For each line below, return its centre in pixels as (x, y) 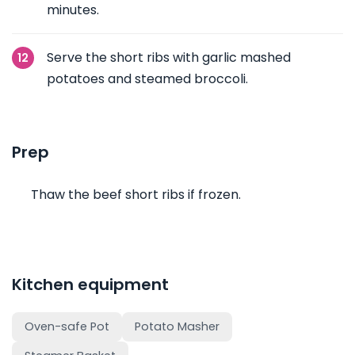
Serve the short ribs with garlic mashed (169, 57)
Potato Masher (177, 326)
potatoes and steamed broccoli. (147, 79)
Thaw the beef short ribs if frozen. (136, 195)
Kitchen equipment (90, 284)
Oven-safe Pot (67, 326)
